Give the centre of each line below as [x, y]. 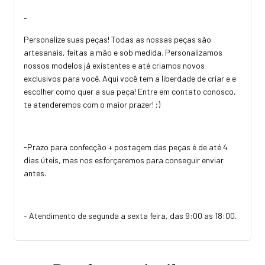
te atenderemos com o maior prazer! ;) [93, 104]
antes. [36, 173]
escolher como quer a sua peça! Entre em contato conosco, [130, 91]
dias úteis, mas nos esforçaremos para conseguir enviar [124, 160]
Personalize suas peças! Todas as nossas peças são [117, 39]
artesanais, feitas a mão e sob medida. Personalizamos [123, 52]
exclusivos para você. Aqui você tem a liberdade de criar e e [130, 78]
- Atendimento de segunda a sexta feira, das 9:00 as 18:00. [130, 215]
